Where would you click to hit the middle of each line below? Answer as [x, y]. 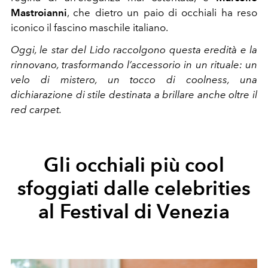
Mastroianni [39, 12]
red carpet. [36, 109]
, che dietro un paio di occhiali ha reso [162, 12]
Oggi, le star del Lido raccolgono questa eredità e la [134, 49]
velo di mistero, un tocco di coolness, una [134, 79]
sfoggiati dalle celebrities [134, 188]
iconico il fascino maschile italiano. [89, 27]
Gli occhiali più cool [134, 164]
